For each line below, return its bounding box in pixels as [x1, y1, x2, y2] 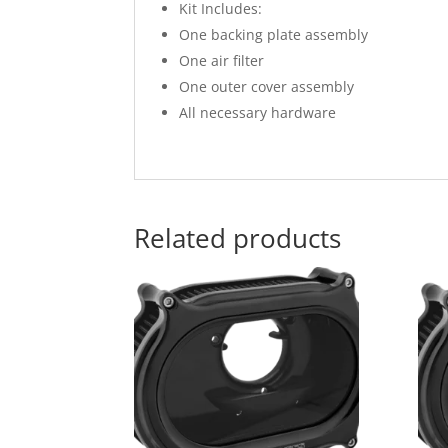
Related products [134, 219, 342, 256]
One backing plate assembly [179, 24, 369, 44]
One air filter [179, 50, 265, 70]
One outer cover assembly [179, 76, 355, 96]
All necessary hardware [179, 102, 337, 122]
